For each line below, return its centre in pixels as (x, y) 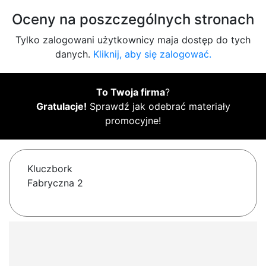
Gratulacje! (61, 107)
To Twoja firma (131, 92)
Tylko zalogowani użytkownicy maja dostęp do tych (133, 40)
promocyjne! (133, 121)
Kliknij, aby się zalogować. (152, 54)
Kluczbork (50, 169)
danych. (74, 54)
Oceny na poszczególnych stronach (133, 20)
